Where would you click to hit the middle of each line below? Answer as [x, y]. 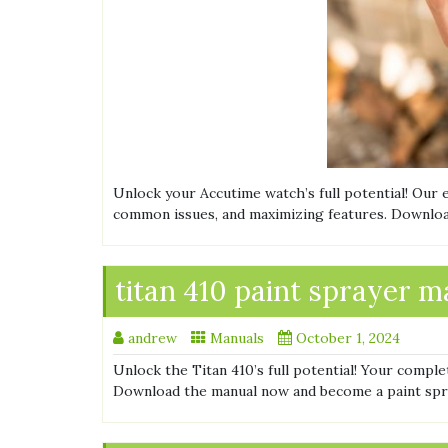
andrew [152, 337]
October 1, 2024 [348, 337]
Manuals [237, 337]
